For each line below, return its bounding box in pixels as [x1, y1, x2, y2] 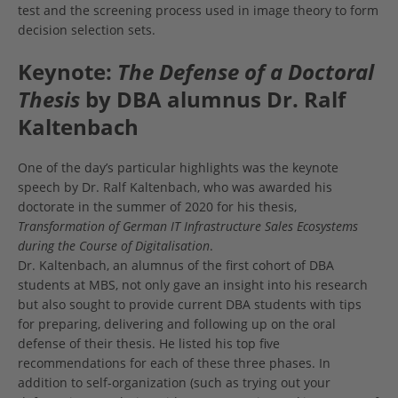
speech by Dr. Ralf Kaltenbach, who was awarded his [18, 179, 332, 196]
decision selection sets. [18, 21, 155, 39]
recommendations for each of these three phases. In [18, 354, 330, 372]
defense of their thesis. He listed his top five [18, 335, 280, 353]
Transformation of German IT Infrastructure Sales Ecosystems [18, 218, 358, 235]
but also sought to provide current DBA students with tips [18, 296, 362, 314]
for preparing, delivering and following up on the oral [18, 315, 336, 333]
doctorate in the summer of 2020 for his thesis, [18, 198, 297, 216]
